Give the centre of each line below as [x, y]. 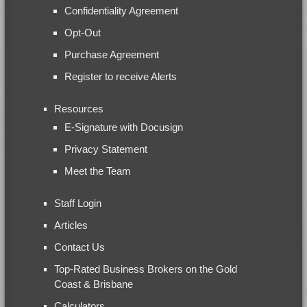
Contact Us [79, 247]
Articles [71, 225]
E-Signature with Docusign [123, 127]
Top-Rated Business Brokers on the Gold [145, 269]
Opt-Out [82, 32]
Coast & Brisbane [93, 284]
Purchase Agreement [111, 54]
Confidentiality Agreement [121, 10]
